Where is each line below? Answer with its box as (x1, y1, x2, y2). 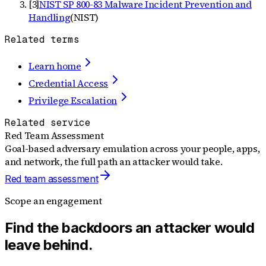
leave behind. (5, 236, 93, 254)
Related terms (5, 33, 80, 46)
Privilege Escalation (28, 94, 117, 107)
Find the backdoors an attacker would (5, 219, 254, 237)
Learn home (28, 59, 81, 73)
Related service (5, 116, 91, 129)
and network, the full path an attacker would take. (5, 155, 223, 169)
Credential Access (28, 77, 109, 90)
